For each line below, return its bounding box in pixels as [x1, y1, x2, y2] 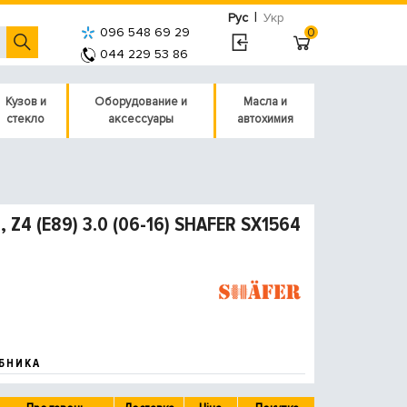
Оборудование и [94, 94, 188, 109]
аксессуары [108, 112, 174, 126]
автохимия [236, 112, 293, 126]
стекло [6, 112, 45, 126]
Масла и [243, 94, 287, 109]
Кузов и [5, 94, 46, 109]
